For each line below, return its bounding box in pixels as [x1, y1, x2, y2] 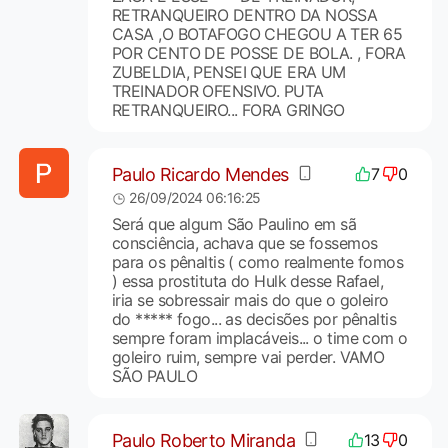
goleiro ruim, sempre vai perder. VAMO [111, 347, 385, 368]
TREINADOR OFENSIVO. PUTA [111, 81, 324, 102]
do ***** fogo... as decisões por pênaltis [111, 309, 397, 330]
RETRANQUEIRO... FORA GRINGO [111, 100, 345, 121]
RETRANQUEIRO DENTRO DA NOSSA [111, 5, 378, 26]
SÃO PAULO [111, 366, 197, 387]
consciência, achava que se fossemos [111, 233, 378, 254]
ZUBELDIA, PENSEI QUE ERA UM [111, 62, 346, 83]
